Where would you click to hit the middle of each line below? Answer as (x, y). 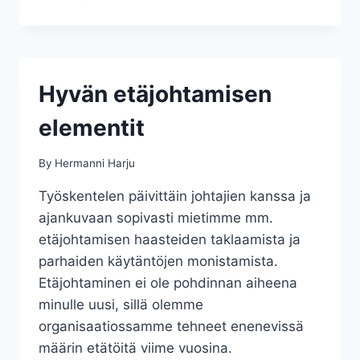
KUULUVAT (139, 8)
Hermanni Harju (95, 164)
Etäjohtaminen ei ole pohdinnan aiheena (168, 283)
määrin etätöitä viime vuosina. (135, 348)
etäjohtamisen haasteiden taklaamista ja (170, 240)
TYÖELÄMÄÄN (149, 25)
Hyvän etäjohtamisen (155, 94)
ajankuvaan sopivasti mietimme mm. (156, 218)
